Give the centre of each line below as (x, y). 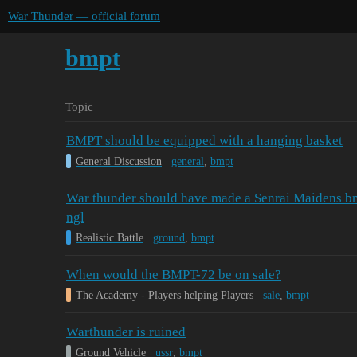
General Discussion (119, 161)
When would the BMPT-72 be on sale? (174, 275)
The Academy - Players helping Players (165, 295)
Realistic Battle (110, 237)
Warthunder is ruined (126, 332)
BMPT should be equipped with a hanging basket (204, 141)
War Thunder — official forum (84, 16)
